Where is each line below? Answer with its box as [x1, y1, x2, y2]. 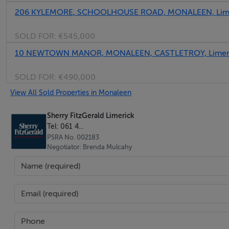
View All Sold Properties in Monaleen [10, 88, 131, 97]
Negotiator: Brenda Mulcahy [47, 144, 132, 151]
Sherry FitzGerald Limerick [47, 111, 134, 120]
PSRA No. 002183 [47, 134, 99, 142]
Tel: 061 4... [47, 122, 83, 130]
